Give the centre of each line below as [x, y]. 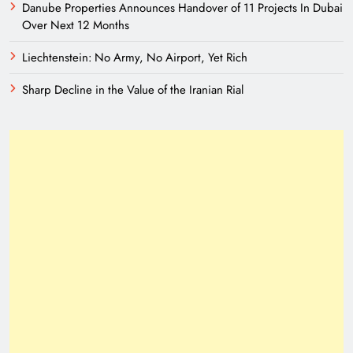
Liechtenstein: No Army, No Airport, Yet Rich [135, 58]
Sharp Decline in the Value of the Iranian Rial [133, 90]
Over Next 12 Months [76, 26]
